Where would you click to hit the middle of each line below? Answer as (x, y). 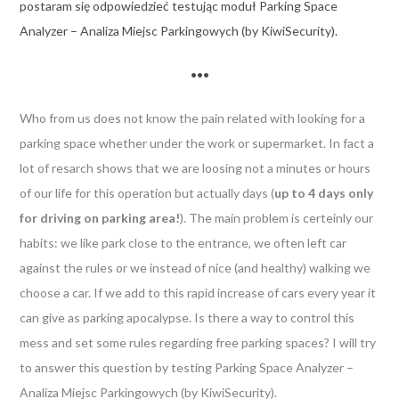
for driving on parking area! (99, 217)
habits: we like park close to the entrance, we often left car (183, 242)
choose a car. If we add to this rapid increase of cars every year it (197, 292)
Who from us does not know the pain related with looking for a (192, 118)
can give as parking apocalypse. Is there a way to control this (187, 317)
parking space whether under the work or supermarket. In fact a (196, 142)
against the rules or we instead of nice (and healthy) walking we (195, 267)
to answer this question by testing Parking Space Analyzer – (186, 367)
